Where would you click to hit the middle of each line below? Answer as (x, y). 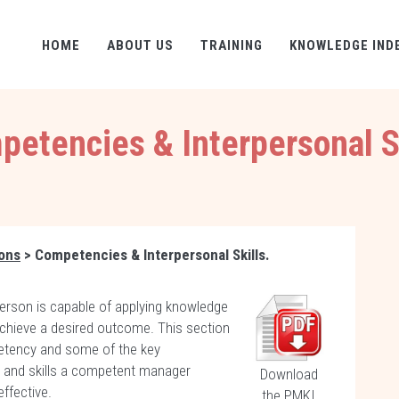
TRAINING (232, 45)
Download (289, 374)
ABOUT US (140, 45)
